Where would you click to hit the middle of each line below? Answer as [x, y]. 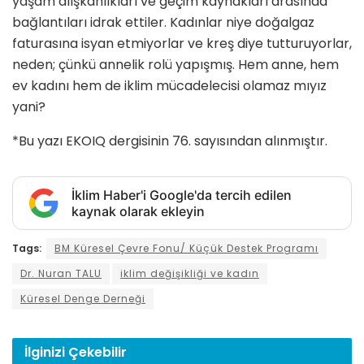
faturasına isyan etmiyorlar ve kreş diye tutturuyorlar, [182, 44]
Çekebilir [97, 353]
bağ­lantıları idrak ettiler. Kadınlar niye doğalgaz [163, 23]
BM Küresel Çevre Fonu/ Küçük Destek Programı [186, 249]
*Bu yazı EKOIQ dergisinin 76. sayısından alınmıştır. [170, 141]
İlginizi [46, 353]
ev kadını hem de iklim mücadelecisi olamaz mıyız [169, 86]
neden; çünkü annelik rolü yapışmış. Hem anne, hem [175, 65]
